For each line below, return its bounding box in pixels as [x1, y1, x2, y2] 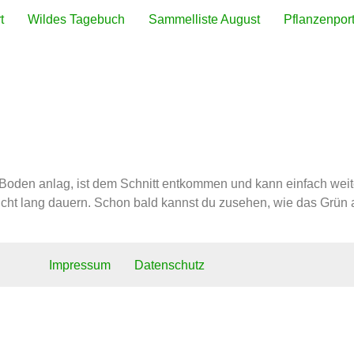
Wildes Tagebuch [28, 13, 125, 26]
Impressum [48, 258, 111, 272]
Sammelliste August [149, 13, 260, 26]
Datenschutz [134, 258, 205, 272]
